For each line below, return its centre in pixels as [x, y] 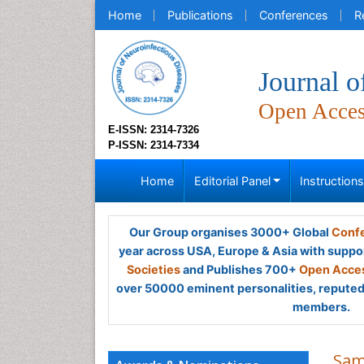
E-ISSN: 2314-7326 [154, 130]
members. [321, 307]
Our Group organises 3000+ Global [230, 232]
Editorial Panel [232, 181]
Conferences [294, 15]
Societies [154, 269]
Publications [200, 15]
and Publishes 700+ [240, 269]
